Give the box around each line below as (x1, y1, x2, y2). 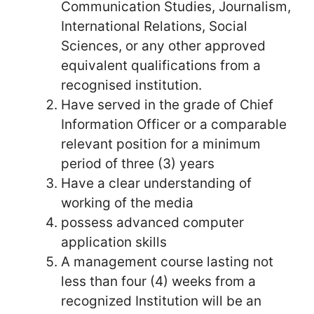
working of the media (61, 195, 193, 212)
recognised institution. (61, 77, 202, 94)
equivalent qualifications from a (61, 57, 261, 74)
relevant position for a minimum (61, 136, 261, 153)
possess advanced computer (61, 214, 244, 231)
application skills (61, 234, 167, 251)
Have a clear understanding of (61, 175, 252, 192)
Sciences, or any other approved (61, 38, 266, 55)
